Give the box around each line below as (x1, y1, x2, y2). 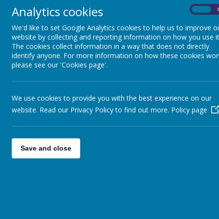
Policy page (171, 105, 207, 114)
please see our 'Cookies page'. (12, 60, 108, 69)
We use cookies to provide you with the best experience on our (12, 93, 212, 103)
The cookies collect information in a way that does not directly (12, 42, 209, 51)
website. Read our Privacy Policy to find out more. (12, 105, 171, 114)
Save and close (21, 144, 71, 152)
